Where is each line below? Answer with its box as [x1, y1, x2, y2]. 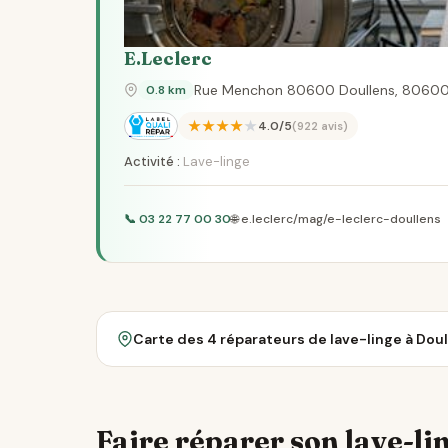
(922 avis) [291, 119, 348, 133]
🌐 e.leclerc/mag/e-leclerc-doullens [231, 211, 441, 227]
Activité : [124, 153, 180, 170]
